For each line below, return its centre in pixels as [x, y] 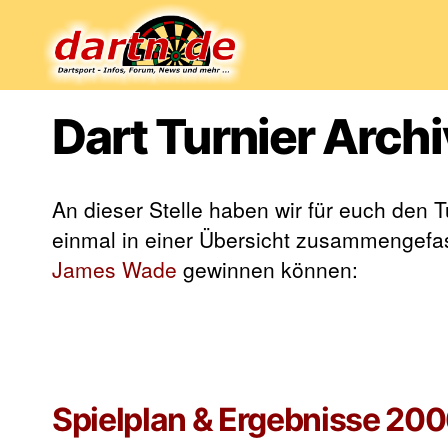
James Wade [114, 269]
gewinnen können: [267, 269]
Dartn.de [73, 100]
